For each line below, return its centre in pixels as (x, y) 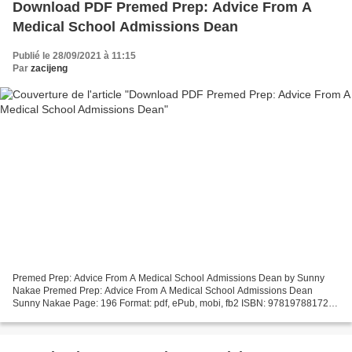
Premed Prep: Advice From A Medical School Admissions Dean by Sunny (169, 279)
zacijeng (49, 68)
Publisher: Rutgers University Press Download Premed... (133, 316)
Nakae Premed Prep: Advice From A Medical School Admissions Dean (163, 291)
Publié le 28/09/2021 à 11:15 (74, 55)
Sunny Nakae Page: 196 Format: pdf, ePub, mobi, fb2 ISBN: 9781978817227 (176, 304)
